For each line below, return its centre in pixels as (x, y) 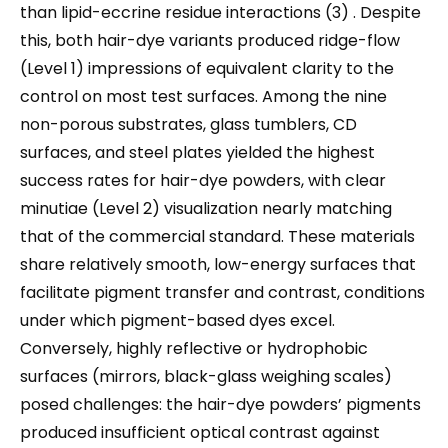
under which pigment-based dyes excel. (177, 320)
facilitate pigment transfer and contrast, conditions (222, 292)
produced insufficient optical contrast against (200, 432)
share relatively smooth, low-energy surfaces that (218, 264)
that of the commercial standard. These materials (217, 236)
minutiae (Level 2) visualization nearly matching (206, 208)
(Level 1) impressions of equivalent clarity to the (207, 68)
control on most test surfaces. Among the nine (203, 96)
